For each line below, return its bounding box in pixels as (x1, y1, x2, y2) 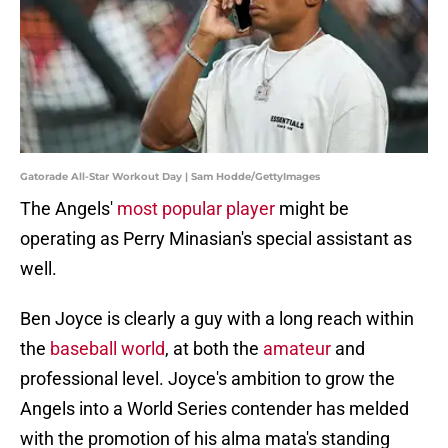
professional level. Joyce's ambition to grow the (20, 368, 395, 390)
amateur (263, 338, 331, 360)
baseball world (50, 338, 165, 360)
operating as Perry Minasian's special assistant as (20, 228, 412, 250)
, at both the (165, 338, 263, 360)
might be (275, 198, 349, 220)
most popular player (117, 198, 275, 220)
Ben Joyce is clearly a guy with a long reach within (20, 308, 414, 330)
